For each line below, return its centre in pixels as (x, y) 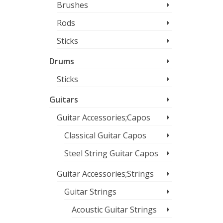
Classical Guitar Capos (105, 135)
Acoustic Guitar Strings (114, 210)
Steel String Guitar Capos (111, 153)
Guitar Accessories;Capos (103, 117)
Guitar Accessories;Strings (105, 174)
